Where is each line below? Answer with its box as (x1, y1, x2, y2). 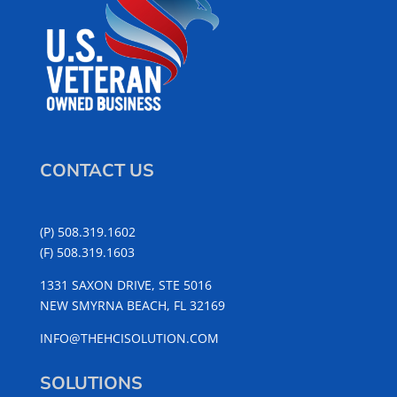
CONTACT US (39, 159, 154, 183)
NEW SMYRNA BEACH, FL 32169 (39, 297, 225, 315)
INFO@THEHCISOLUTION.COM (39, 330, 219, 347)
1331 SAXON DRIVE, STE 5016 (39, 276, 212, 294)
